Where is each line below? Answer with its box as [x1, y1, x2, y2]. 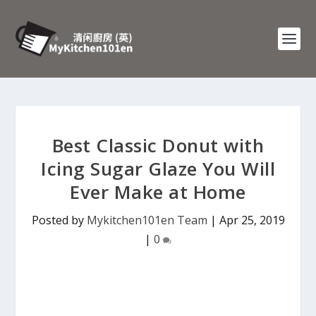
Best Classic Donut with [51, 133, 265, 158]
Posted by [31, 212, 87, 228]
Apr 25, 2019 [219, 212, 285, 228]
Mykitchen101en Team [86, 212, 207, 228]
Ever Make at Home [70, 179, 246, 205]
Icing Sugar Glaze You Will [41, 156, 275, 181]
